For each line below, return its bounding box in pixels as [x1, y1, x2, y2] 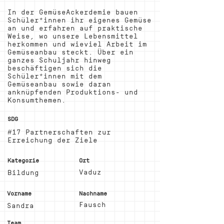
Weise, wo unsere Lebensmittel [7, 32, 138, 40]
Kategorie [7, 157, 39, 164]
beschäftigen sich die [7, 64, 102, 72]
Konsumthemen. [7, 96, 66, 104]
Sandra [7, 202, 34, 209]
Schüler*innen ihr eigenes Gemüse [7, 16, 151, 24]
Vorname [7, 190, 31, 197]
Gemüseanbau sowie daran [7, 80, 111, 88]
